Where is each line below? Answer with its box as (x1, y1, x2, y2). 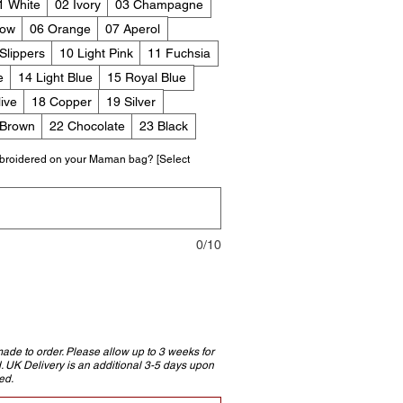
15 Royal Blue (107, 69, 186, 85)
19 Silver (106, 94, 156, 109)
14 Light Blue (18, 69, 93, 85)
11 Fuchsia (148, 45, 210, 60)
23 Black (139, 118, 188, 133)
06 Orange (30, 21, 91, 36)
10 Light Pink (59, 45, 133, 60)
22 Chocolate (49, 118, 125, 133)
